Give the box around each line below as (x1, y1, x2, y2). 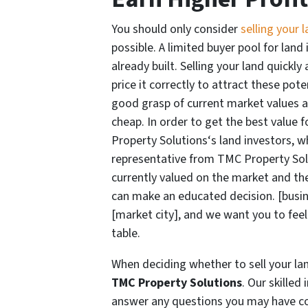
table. (111, 225, 140, 243)
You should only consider (111, 21, 241, 38)
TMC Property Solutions (111, 274, 242, 292)
